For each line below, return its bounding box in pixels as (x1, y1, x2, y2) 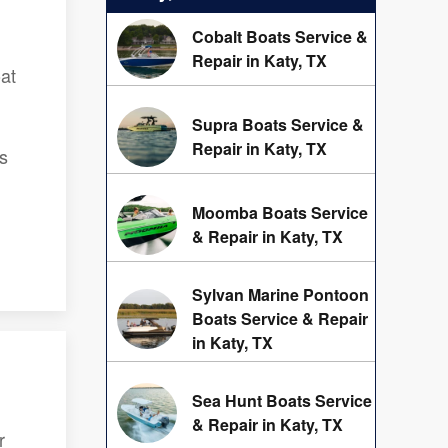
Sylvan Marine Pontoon (192, 283, 369, 307)
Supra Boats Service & (192, 113, 364, 137)
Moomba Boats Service (192, 201, 368, 225)
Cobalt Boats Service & (192, 25, 368, 49)
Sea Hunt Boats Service (192, 389, 372, 413)
